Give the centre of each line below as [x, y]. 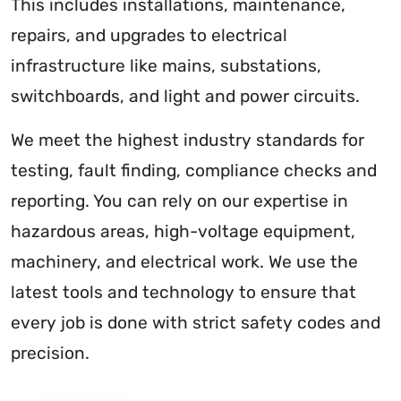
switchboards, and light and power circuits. [185, 96]
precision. [50, 353]
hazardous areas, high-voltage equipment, [183, 231]
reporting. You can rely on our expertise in [179, 200]
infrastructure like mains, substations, [166, 65]
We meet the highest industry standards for [188, 140]
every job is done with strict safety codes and [196, 322]
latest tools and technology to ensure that [183, 292]
